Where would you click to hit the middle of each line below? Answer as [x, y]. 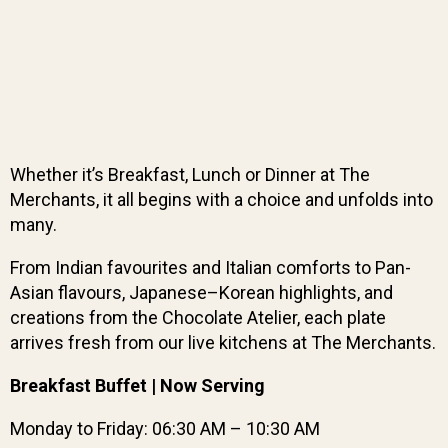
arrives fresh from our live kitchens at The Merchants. [223, 342]
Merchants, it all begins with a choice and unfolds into [221, 199]
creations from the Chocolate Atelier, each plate [198, 317]
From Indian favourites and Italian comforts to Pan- [210, 267]
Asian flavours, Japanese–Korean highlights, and [201, 292]
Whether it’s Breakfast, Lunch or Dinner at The [190, 174]
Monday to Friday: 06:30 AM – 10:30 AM [165, 428]
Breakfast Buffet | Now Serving [137, 385]
